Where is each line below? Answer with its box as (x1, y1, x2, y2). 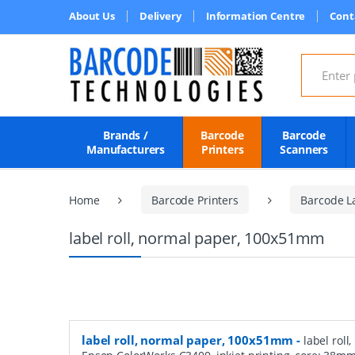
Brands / (103, 128, 149, 143)
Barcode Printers (151, 192, 239, 208)
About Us (69, 9, 115, 23)
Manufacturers (86, 142, 166, 157)
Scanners (280, 142, 329, 157)
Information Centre (205, 9, 306, 23)
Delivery (139, 9, 181, 23)
